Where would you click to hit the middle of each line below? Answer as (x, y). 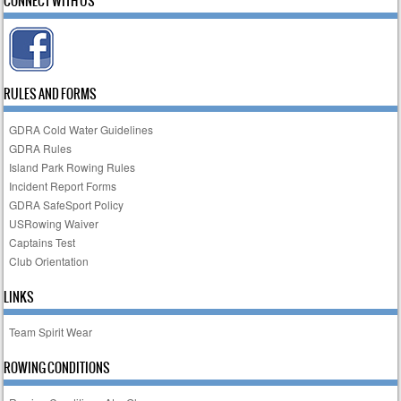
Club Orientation (49, 260)
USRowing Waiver (54, 223)
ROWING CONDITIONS (57, 368)
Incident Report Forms (63, 185)
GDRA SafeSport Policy (67, 204)
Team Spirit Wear (51, 332)
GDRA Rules (41, 148)
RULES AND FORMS (51, 94)
